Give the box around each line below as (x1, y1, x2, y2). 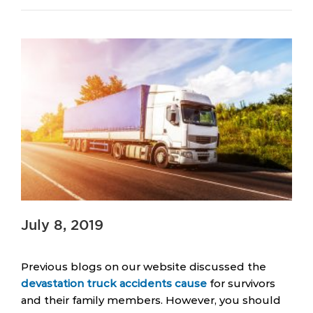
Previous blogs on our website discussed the (21, 259, 266, 273)
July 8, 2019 (21, 219, 103, 232)
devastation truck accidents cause (21, 276, 207, 290)
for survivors (207, 276, 275, 290)
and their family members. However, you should (21, 293, 281, 307)
